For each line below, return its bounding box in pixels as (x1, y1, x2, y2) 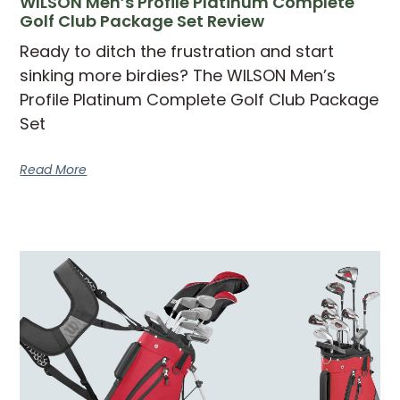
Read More (20, 160, 87, 179)
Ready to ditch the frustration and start (20, 39, 335, 62)
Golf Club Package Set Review (20, 9, 265, 32)
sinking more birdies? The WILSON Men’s (20, 63, 337, 87)
